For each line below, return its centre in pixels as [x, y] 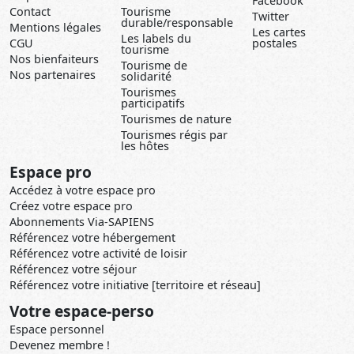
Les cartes [279, 32]
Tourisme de [154, 65]
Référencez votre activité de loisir [98, 253]
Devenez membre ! [60, 345]
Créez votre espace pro [71, 206]
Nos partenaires [53, 75]
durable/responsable [177, 23]
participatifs [153, 103]
